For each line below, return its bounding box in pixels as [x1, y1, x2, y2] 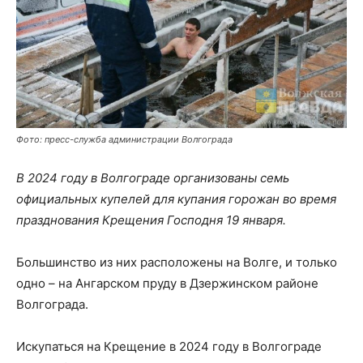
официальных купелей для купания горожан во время [16, 190, 336, 207]
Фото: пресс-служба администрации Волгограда [16, 133, 233, 145]
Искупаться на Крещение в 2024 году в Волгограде [16, 338, 322, 354]
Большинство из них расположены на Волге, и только [16, 254, 337, 270]
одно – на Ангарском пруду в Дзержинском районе [16, 275, 318, 291]
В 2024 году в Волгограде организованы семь [16, 169, 289, 186]
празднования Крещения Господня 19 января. [16, 211, 286, 228]
